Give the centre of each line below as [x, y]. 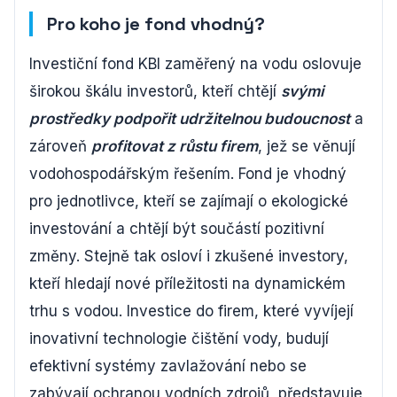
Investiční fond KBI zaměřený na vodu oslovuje [195, 64]
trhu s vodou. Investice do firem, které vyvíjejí [191, 311]
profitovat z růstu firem [175, 146]
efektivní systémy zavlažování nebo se [168, 366]
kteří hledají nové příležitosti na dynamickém [187, 284]
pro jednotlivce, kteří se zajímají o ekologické [189, 201]
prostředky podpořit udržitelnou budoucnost [190, 119]
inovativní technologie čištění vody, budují [179, 339]
